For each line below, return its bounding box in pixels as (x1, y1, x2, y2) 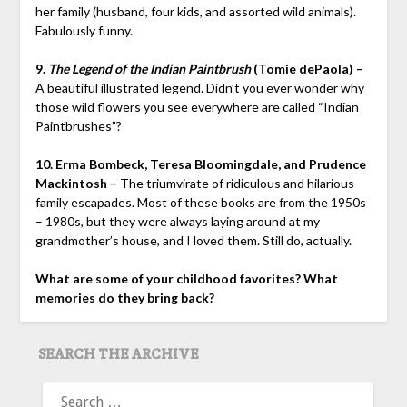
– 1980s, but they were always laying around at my (35, 213, 320, 230)
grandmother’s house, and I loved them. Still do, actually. (35, 233, 352, 249)
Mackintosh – (35, 175, 117, 192)
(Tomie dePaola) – (250, 61, 363, 77)
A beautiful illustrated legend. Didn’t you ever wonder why (35, 80, 364, 96)
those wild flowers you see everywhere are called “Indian (35, 99, 359, 115)
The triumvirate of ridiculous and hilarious (116, 175, 354, 192)
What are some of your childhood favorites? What (35, 271, 338, 287)
